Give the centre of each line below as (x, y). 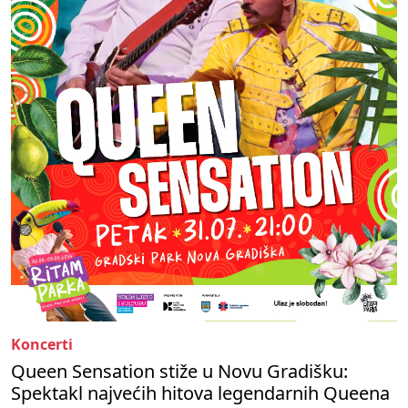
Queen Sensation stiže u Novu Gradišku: (179, 371)
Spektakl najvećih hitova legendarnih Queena (200, 393)
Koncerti (42, 344)
